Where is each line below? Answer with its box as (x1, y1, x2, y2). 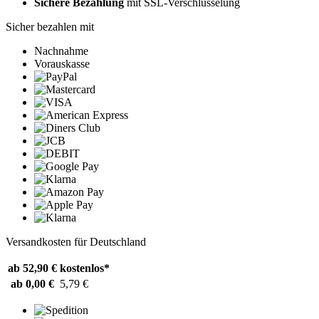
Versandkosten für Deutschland (6, 236, 146, 248)
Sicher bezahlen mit (6, 21, 94, 33)
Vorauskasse (34, 58, 90, 70)
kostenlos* (60, 262, 110, 274)
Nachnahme (34, 45, 88, 57)
